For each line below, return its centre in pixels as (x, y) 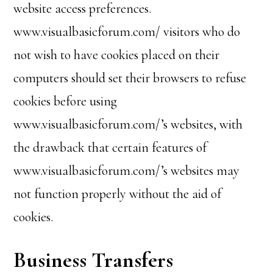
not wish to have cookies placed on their (117, 55)
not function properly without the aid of (118, 194)
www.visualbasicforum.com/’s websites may (127, 171)
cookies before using (66, 101)
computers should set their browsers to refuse (130, 78)
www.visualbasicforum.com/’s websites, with (128, 124)
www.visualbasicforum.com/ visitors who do (127, 32)
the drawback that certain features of (110, 147)
